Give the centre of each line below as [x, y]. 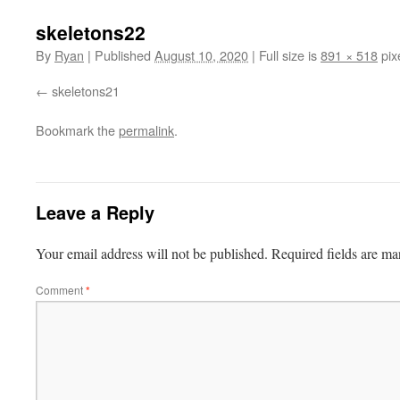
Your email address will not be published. [152, 253]
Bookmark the [77, 130]
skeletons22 [91, 32]
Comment [61, 290]
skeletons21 [86, 91]
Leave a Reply [95, 212]
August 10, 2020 [201, 55]
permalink [146, 130]
